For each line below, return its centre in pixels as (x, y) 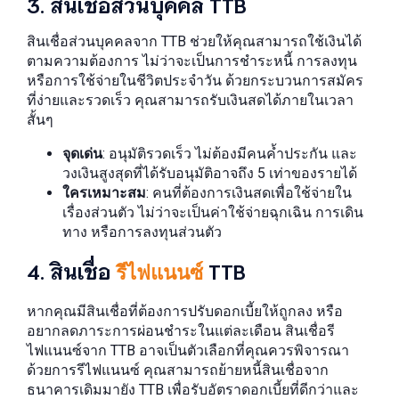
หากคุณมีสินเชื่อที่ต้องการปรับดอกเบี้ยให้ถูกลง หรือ (185, 311)
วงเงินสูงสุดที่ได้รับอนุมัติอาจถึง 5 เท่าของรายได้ (210, 173)
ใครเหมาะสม (104, 193)
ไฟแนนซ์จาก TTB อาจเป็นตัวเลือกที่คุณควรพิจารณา (188, 350)
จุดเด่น (82, 154)
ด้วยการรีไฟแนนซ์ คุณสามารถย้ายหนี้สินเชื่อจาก (178, 370)
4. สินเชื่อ (71, 270)
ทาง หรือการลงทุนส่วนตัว (142, 232)
